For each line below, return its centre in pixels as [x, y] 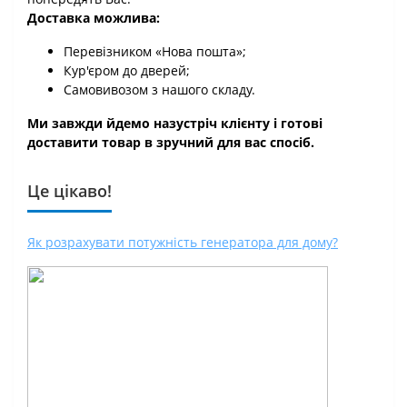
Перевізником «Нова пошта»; [155, 51]
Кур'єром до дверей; [127, 70]
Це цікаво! [69, 190]
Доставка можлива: [94, 17]
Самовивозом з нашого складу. [159, 89]
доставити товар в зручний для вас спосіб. [171, 142]
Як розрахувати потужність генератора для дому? [183, 242]
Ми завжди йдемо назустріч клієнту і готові [175, 123]
